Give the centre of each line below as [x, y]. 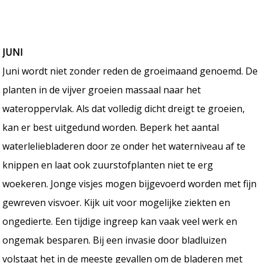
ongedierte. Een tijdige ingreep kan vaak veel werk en [120, 221]
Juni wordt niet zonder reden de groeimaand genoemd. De [130, 71]
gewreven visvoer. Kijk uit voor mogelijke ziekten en [117, 202]
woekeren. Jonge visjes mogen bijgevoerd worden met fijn [130, 183]
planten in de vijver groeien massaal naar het [102, 90]
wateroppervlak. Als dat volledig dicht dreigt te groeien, [124, 108]
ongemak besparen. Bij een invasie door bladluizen [115, 240]
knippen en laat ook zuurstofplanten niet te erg [108, 165]
